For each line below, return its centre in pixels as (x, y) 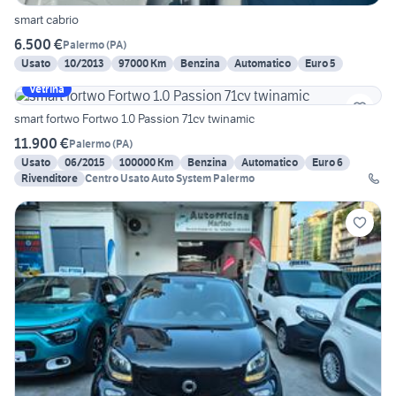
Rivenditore (49, 179)
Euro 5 (320, 64)
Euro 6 (327, 163)
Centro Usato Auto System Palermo (170, 179)
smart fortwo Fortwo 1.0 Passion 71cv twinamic (134, 119)
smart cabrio (46, 20)
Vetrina (47, 89)
